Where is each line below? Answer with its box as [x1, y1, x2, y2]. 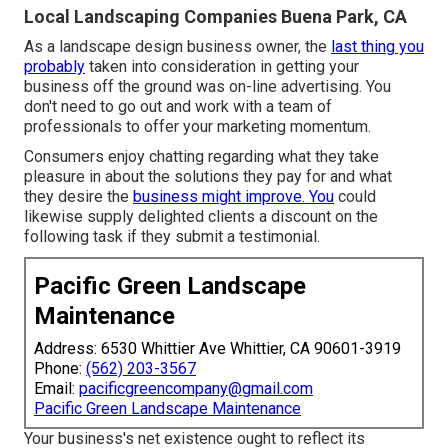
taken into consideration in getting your [85, 56, 359, 76]
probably [24, 56, 85, 76]
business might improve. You [133, 186, 334, 206]
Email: [34, 378, 79, 398]
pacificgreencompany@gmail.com [79, 378, 313, 398]
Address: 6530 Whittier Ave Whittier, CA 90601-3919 [34, 338, 401, 358]
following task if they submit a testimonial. [24, 226, 320, 246]
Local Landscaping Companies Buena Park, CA [24, 5, 407, 27]
